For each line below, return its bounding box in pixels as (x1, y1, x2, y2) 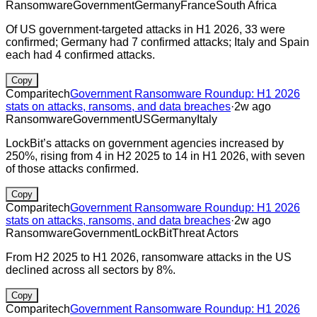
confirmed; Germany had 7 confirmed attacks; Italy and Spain (6, 35, 309, 48)
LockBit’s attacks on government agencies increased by (6, 137, 284, 149)
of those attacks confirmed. (6, 162, 139, 175)
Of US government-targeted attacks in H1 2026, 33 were (6, 23, 285, 35)
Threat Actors (172, 226, 238, 239)
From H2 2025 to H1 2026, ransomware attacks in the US (6, 250, 292, 263)
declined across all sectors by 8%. (6, 263, 175, 276)
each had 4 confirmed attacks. (6, 48, 155, 61)
